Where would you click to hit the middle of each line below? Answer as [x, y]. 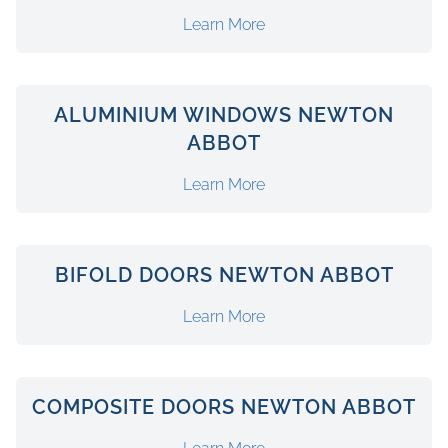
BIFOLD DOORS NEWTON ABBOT [224, 274]
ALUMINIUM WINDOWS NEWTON [224, 114]
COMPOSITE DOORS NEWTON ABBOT [224, 406]
